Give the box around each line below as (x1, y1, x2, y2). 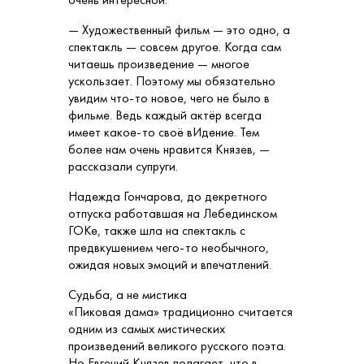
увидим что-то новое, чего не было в (68, 89, 270, 107)
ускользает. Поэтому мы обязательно (68, 72, 275, 90)
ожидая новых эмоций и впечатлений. (68, 256, 271, 274)
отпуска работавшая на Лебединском (68, 205, 277, 223)
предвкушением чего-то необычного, (68, 239, 269, 257)
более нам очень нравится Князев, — (68, 141, 270, 158)
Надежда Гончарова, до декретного (68, 188, 267, 206)
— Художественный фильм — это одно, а (68, 21, 290, 39)
